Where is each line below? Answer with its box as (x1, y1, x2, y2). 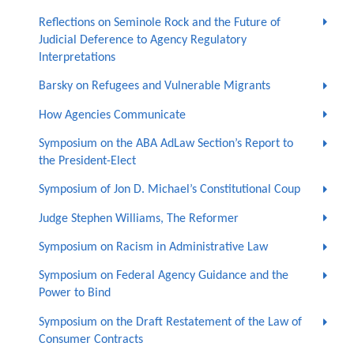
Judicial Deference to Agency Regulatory (38, 33, 247, 47)
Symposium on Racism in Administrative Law (38, 241, 268, 254)
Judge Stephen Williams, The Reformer (38, 212, 239, 225)
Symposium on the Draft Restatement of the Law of (38, 315, 302, 329)
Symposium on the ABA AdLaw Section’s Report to (38, 137, 293, 150)
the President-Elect (38, 154, 136, 168)
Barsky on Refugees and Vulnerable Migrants (38, 80, 270, 93)
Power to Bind (38, 287, 111, 300)
